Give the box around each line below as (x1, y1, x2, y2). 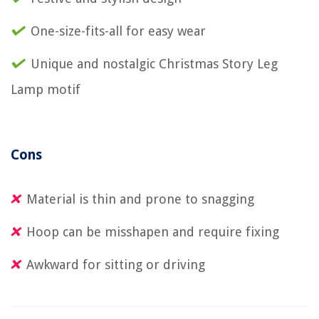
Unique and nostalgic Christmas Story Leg (31, 56, 278, 71)
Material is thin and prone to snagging (26, 191, 254, 206)
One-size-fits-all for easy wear (31, 23, 206, 38)
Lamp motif (11, 81, 80, 97)
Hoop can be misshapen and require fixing (26, 224, 279, 239)
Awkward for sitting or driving (26, 256, 205, 272)
